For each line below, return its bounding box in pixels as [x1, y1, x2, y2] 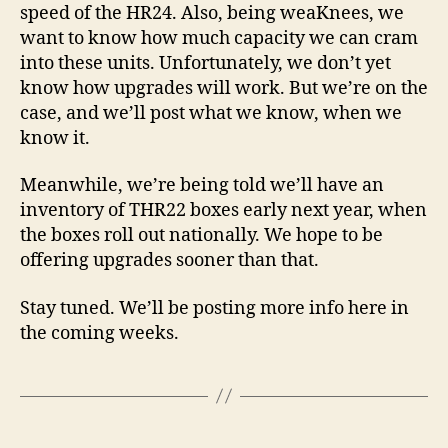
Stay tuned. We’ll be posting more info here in [20, 296, 409, 320]
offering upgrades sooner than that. [20, 249, 319, 273]
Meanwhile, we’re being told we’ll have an [20, 174, 384, 198]
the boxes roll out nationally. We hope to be [20, 224, 383, 248]
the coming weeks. [20, 321, 179, 345]
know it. [20, 126, 90, 150]
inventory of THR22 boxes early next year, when [20, 199, 427, 223]
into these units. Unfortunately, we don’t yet [20, 51, 391, 75]
